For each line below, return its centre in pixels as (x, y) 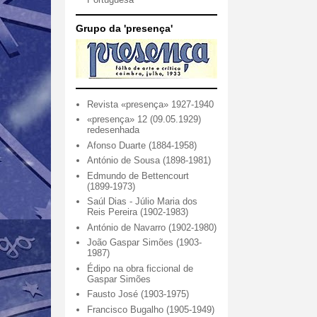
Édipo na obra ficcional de (140, 268)
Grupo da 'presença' (124, 29)
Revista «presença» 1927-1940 (151, 104)
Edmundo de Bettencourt (138, 175)
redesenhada (114, 130)
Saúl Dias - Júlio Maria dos (143, 202)
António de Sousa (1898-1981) (149, 161)
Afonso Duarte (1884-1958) (142, 145)
